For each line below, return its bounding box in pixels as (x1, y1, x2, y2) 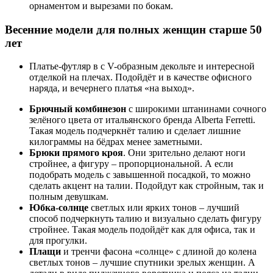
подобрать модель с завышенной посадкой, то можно (29, 169, 250, 180)
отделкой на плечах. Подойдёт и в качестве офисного (29, 72, 252, 83)
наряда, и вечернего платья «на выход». (29, 83, 194, 94)
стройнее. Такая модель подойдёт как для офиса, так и (29, 224, 255, 235)
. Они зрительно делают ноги (123, 147, 246, 158)
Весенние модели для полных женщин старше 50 (5, 23, 262, 36)
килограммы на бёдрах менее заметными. (29, 136, 202, 147)
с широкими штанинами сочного (126, 104, 266, 115)
